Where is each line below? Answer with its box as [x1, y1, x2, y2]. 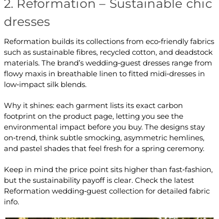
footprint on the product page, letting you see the [3, 111, 183, 121]
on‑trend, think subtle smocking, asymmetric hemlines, [3, 133, 204, 143]
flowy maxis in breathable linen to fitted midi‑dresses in [3, 69, 205, 79]
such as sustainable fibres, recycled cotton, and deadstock [3, 47, 213, 57]
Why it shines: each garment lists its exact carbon [3, 101, 183, 110]
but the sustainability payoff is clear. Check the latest [3, 175, 194, 185]
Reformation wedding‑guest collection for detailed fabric [3, 186, 210, 196]
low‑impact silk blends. [3, 80, 87, 89]
